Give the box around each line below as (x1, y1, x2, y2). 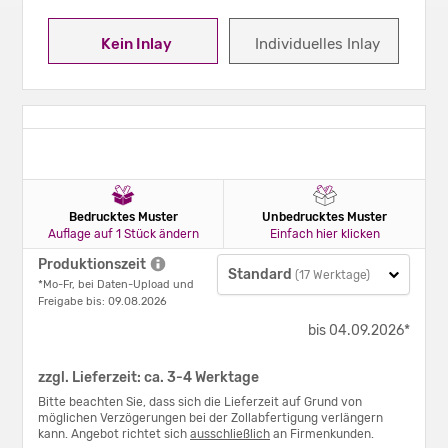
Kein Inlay (100, 35, 172, 54)
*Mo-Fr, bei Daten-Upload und (38, 277, 194, 291)
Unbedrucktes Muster (262, 209, 387, 224)
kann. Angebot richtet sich (38, 426, 190, 441)
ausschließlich (190, 426, 270, 441)
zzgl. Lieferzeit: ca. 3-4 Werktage (38, 368, 259, 386)
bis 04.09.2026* (308, 321, 410, 339)
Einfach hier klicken (269, 226, 380, 241)
